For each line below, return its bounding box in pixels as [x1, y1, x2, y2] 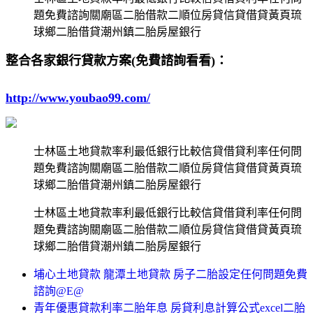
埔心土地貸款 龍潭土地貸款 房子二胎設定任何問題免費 [34, 268, 307, 280]
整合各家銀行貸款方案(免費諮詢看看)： [6, 53, 228, 68]
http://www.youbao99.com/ [6, 90, 150, 105]
